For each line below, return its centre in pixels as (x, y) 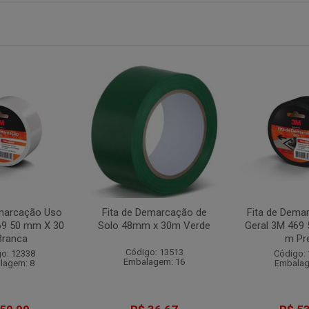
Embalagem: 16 (154, 262)
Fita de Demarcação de (154, 212)
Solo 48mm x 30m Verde (154, 226)
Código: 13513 (154, 252)
